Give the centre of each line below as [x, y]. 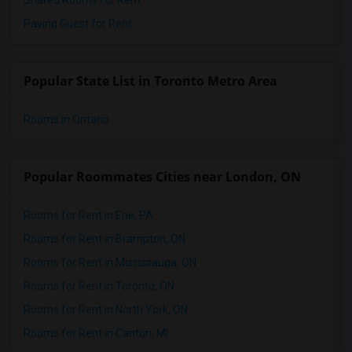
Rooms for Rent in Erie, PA [88, 215]
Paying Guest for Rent [78, 24]
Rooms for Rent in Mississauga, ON [110, 262]
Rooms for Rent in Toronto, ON [99, 286]
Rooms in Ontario [66, 119]
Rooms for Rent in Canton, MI [96, 333]
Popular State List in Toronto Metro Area [150, 81]
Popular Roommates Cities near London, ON [162, 177]
